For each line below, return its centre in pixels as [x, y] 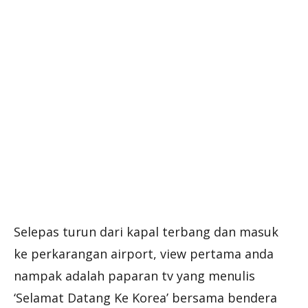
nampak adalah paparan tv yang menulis [134, 275]
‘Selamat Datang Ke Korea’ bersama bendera [145, 297]
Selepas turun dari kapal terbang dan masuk [146, 231]
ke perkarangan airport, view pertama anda [144, 253]
